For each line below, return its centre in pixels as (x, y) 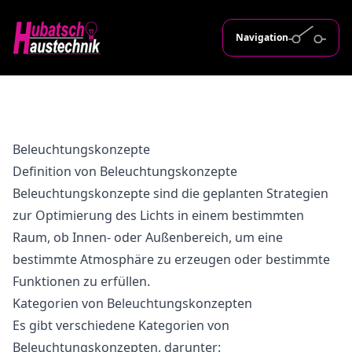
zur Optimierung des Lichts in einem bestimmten (158, 215)
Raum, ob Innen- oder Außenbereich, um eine (148, 237)
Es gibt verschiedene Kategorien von (121, 325)
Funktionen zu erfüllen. (81, 281)
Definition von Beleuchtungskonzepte (125, 171)
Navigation (262, 37)
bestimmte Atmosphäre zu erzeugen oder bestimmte (171, 259)
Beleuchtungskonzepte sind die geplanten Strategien (170, 193)
